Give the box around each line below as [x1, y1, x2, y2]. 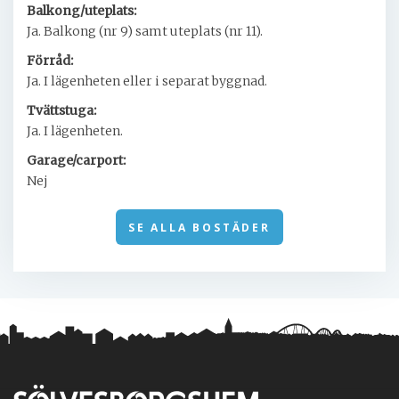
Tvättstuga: [27, 102, 96, 118]
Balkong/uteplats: [27, 3, 136, 19]
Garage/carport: [27, 152, 126, 168]
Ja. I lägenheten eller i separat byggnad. [27, 73, 267, 89]
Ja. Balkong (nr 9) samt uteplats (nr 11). [27, 23, 263, 39]
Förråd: [27, 53, 73, 69]
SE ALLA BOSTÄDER [128, 219, 271, 235]
